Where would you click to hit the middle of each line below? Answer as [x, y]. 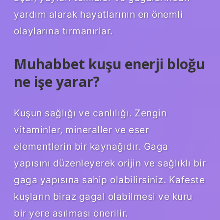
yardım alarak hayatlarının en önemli [98, 14]
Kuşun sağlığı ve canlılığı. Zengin [90, 113]
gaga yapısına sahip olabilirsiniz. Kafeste [109, 180]
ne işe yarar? [57, 82]
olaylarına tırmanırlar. [63, 31]
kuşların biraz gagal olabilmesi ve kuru [103, 197]
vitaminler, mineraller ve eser [81, 130]
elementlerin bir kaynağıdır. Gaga [91, 147]
